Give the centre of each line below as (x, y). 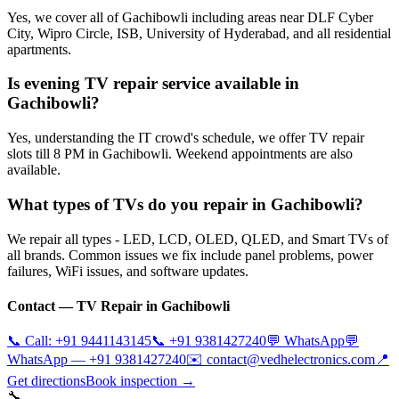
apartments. (39, 49)
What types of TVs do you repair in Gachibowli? (185, 204)
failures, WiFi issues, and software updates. (128, 271)
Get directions (46, 381)
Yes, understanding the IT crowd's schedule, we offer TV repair (186, 138)
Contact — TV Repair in (84, 305)
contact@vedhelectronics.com (291, 360)
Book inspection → (140, 381)
